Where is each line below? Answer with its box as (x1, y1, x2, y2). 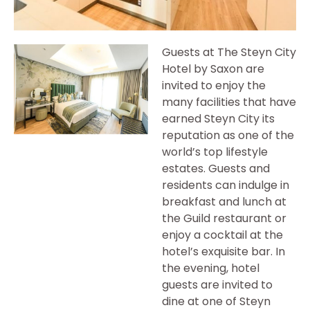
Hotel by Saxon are (162, 61, 264, 77)
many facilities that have (162, 94, 296, 111)
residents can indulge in (162, 177, 289, 194)
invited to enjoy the (162, 77, 266, 94)
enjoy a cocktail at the (162, 227, 283, 244)
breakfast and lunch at (162, 194, 286, 210)
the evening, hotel (162, 260, 259, 277)
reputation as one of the (162, 127, 294, 144)
